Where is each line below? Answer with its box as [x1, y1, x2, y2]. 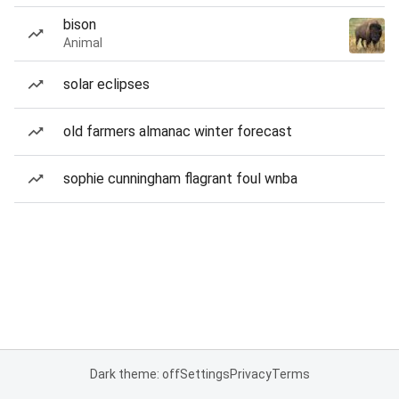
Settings [179, 367, 230, 381]
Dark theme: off [89, 367, 180, 381]
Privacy [229, 367, 272, 381]
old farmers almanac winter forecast [63, 123, 292, 140]
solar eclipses [63, 76, 150, 93]
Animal [63, 36, 102, 50]
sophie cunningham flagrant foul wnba [63, 170, 297, 187]
